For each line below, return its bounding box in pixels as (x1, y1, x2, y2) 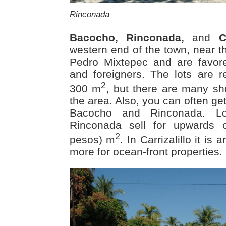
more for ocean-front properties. (69, 145, 222, 157)
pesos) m (69, 133, 116, 145)
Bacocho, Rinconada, (69, 31, 184, 43)
